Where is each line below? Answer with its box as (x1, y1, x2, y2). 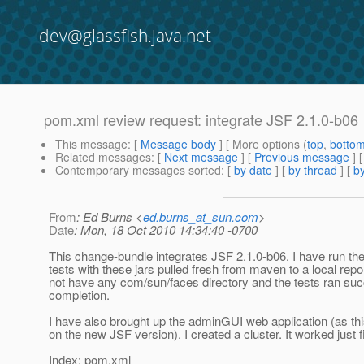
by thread (288, 162, 337, 179)
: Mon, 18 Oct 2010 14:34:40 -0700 (74, 221, 258, 239)
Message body (141, 136, 216, 153)
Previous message (254, 149, 349, 166)
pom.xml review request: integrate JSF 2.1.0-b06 (44, 109, 358, 131)
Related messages (55, 149, 151, 166)
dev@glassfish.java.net (39, 24, 211, 47)
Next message (164, 149, 238, 166)
